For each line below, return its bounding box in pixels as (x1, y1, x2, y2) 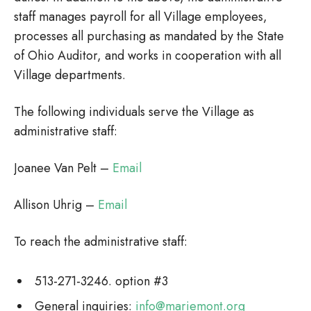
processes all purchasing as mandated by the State (14, 27, 284, 45)
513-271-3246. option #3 (35, 272, 168, 290)
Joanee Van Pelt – (14, 159, 112, 177)
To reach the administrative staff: (14, 233, 187, 251)
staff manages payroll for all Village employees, (14, 8, 267, 26)
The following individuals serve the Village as (14, 103, 254, 121)
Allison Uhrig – (14, 196, 98, 214)
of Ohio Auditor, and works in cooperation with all (14, 47, 281, 65)
